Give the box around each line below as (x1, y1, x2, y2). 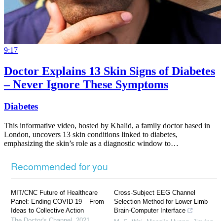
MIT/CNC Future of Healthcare (11, 188, 98, 196)
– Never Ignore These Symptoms (4, 78, 168, 91)
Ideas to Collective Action (11, 206, 84, 214)
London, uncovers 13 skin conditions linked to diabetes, (4, 130, 178, 139)
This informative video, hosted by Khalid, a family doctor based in (4, 121, 210, 130)
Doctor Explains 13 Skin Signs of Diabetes (4, 65, 215, 78)
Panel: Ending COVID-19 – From (11, 197, 104, 205)
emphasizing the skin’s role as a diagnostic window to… (4, 139, 179, 147)
